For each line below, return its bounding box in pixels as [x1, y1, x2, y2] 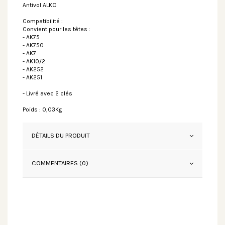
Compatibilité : [23, 17, 63, 25]
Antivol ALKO [23, 1, 57, 9]
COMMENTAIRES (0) [32, 159, 88, 167]
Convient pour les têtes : [23, 25, 90, 33]
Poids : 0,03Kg [23, 105, 62, 113]
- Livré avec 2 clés [23, 89, 72, 97]
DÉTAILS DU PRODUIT [32, 131, 90, 139]
